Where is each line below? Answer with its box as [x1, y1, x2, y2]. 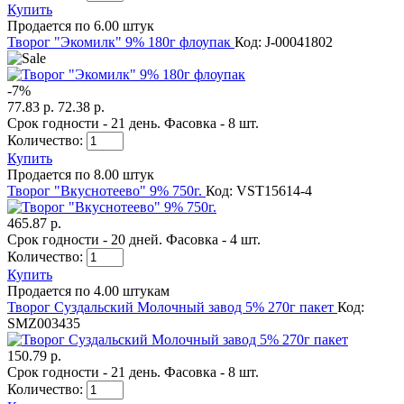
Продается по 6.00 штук [7, 17, 154, 33]
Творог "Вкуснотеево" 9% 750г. [7, 182, 206, 198]
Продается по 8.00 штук [7, 166, 154, 182]
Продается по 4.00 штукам [7, 282, 170, 298]
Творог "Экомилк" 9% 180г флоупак [7, 33, 234, 50]
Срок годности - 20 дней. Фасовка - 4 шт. [7, 231, 261, 247]
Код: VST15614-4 [206, 182, 312, 198]
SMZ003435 [7, 315, 80, 331]
